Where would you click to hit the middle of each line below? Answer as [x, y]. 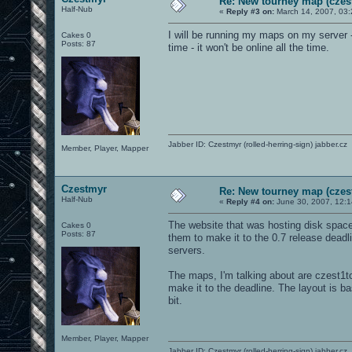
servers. [187, 250]
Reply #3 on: [250, 11]
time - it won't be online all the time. [249, 47]
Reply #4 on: [250, 201]
